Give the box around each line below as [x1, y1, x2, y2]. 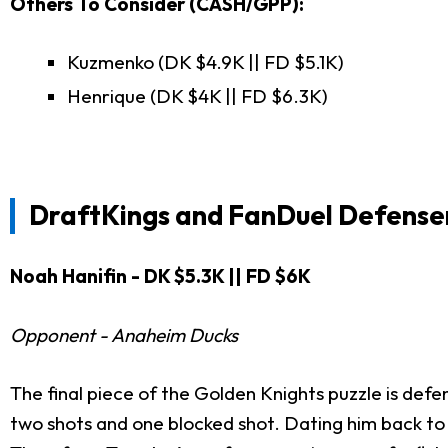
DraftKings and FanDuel [28, 197, 338, 232]
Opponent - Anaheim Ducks [10, 322, 238, 347]
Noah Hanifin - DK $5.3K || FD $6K [10, 264, 311, 289]
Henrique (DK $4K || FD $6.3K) [67, 84, 328, 109]
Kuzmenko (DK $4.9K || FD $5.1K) [67, 50, 344, 75]
